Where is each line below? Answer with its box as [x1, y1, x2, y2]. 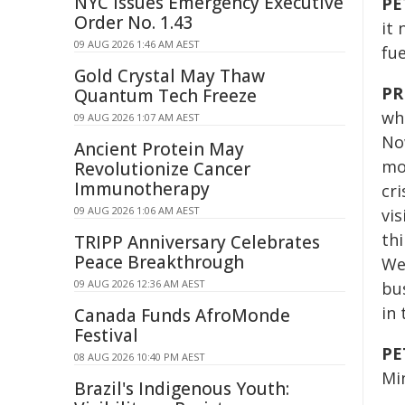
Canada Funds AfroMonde [74, 304, 290, 327]
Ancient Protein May [74, 137, 244, 161]
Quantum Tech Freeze [74, 84, 257, 108]
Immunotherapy [74, 177, 210, 201]
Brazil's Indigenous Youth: [74, 377, 289, 400]
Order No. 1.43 [74, 11, 193, 34]
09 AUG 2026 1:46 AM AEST [74, 37, 200, 51]
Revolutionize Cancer [74, 157, 250, 181]
